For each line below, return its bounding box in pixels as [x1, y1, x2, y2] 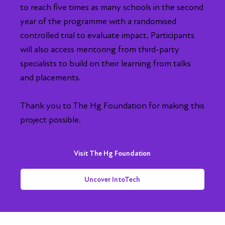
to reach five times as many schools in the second [20, 2, 203, 13]
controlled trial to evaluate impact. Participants [20, 30, 194, 41]
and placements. [20, 72, 81, 83]
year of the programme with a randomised [20, 16, 176, 27]
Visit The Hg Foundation [74, 149, 151, 158]
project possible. [20, 115, 83, 126]
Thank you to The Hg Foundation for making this [20, 100, 204, 111]
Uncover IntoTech [84, 175, 141, 184]
